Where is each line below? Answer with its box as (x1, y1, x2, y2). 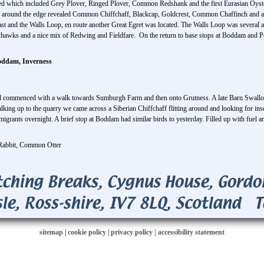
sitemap (39, 228, 63, 236)
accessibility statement (158, 228, 225, 236)
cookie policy (68, 228, 106, 236)
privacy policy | (111, 228, 158, 236)
